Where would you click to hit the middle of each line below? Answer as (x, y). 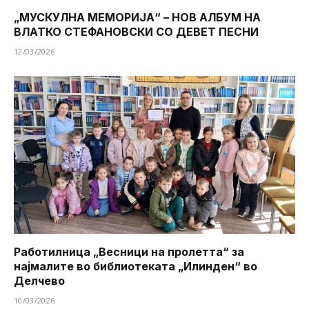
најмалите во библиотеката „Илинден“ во (136, 267)
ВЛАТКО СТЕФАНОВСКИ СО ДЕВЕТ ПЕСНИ (136, 31)
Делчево (39, 281)
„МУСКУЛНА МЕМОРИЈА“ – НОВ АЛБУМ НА (137, 17)
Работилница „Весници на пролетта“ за (129, 252)
